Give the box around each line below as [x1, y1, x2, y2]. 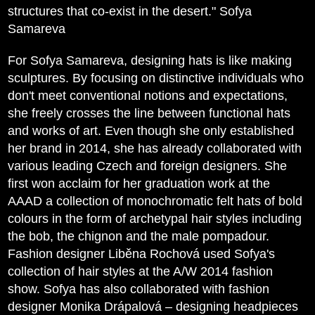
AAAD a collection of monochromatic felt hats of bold [8, 194, 303, 208]
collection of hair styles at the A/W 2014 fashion [8, 264, 274, 278]
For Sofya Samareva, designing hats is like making [8, 53, 292, 67]
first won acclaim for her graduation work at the [8, 176, 271, 191]
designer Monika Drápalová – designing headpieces [8, 300, 299, 314]
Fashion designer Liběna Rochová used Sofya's [8, 247, 276, 261]
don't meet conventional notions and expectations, [8, 89, 288, 103]
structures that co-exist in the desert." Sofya [8, 4, 252, 18]
